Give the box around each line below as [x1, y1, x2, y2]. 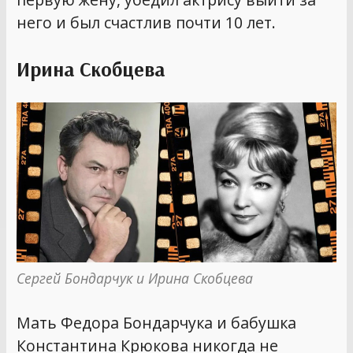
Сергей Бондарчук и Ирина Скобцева [17, 268, 254, 288]
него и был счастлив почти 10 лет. [17, 11, 277, 33]
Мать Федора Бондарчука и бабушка [17, 312, 297, 334]
